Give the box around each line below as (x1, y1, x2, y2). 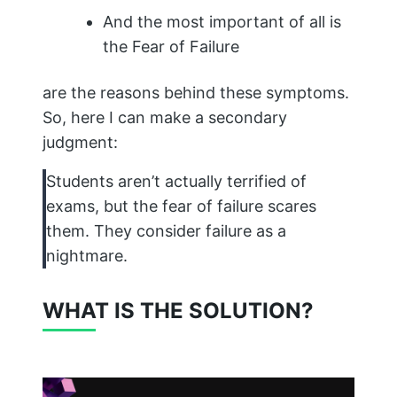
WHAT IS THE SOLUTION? (43, 298, 314, 324)
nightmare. (46, 246, 128, 266)
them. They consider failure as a (46, 222, 286, 241)
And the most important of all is (103, 12, 341, 32)
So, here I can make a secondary (43, 108, 287, 128)
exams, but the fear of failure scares (46, 197, 316, 216)
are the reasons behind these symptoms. (43, 83, 349, 103)
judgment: (43, 133, 118, 152)
